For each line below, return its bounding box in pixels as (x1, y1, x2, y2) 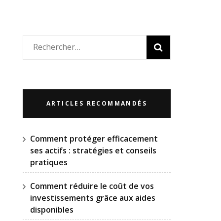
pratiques (30, 157, 68, 168)
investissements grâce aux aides (30, 192, 155, 203)
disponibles (30, 204, 74, 215)
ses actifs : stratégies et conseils (30, 145, 156, 156)
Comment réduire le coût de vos (30, 181, 154, 191)
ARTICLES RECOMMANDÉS (46, 99, 147, 108)
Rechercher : (33, 41, 78, 52)
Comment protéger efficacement (30, 133, 158, 144)
